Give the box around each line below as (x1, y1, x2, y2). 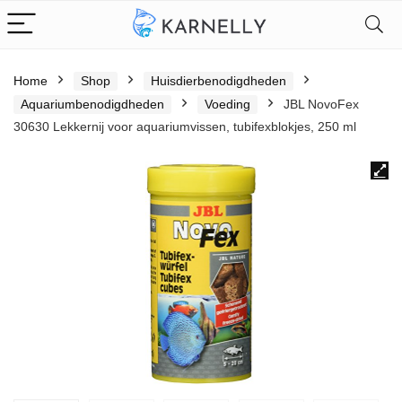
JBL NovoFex (284, 97, 359, 111)
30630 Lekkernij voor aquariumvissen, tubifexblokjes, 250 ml (13, 119, 356, 134)
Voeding (205, 97, 250, 111)
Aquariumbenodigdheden (21, 97, 164, 111)
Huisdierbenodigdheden (151, 74, 286, 88)
